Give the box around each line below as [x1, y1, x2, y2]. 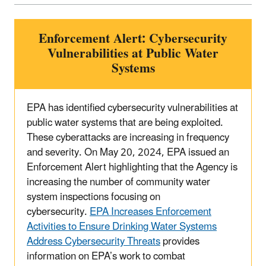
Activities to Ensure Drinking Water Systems [27, 216, 217, 238]
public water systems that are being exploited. [27, 112, 223, 134]
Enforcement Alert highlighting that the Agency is [27, 157, 237, 179]
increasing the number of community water [27, 172, 210, 194]
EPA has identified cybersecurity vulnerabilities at [27, 97, 238, 119]
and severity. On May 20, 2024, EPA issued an [27, 142, 229, 164]
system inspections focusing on [27, 186, 160, 208]
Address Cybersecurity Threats [27, 231, 160, 253]
